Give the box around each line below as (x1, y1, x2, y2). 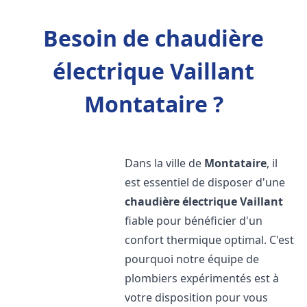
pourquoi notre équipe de (125, 251, 260, 267)
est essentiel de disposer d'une (125, 175, 286, 190)
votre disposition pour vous (125, 290, 269, 305)
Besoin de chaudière (43, 23, 264, 53)
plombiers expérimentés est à (125, 271, 280, 286)
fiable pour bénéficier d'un (125, 213, 263, 228)
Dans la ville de (125, 156, 205, 171)
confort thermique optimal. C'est (125, 232, 295, 247)
